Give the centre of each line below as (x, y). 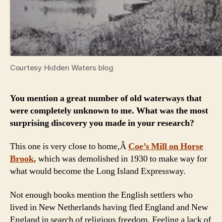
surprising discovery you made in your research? (102, 123)
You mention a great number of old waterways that (106, 98)
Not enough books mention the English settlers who (101, 195)
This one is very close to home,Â (69, 147)
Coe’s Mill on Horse (166, 147)
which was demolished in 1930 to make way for (122, 159)
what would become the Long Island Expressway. (98, 171)
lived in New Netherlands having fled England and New (109, 207)
